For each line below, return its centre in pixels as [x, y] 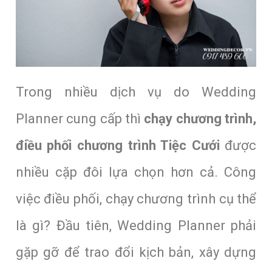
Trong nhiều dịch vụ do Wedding [136, 92]
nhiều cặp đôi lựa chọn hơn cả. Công [136, 172]
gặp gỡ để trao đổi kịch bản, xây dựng [136, 253]
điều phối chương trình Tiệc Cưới [117, 146]
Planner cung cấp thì [80, 119]
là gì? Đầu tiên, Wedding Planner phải [136, 226]
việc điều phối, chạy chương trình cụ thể [136, 199]
